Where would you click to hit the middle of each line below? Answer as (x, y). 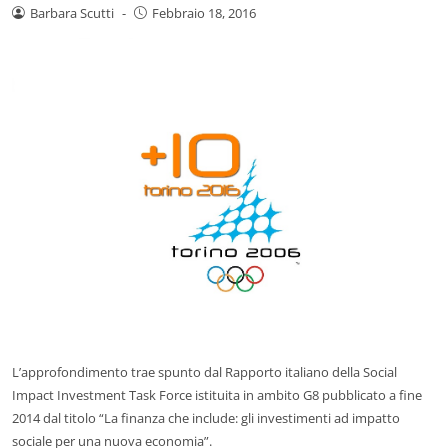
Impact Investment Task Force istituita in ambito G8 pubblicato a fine (217, 394)
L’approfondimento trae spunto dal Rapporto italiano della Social (204, 371)
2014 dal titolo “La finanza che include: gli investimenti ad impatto (206, 417)
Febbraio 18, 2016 (203, 12)
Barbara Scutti (71, 12)
